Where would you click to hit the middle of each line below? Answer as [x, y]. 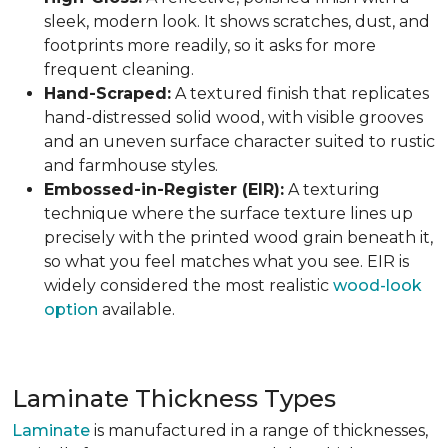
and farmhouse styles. [131, 165]
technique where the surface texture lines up [228, 213]
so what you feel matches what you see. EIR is [226, 261]
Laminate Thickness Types [174, 398]
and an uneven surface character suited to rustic [239, 141]
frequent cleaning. [119, 69]
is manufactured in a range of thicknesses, [259, 430]
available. [136, 309]
